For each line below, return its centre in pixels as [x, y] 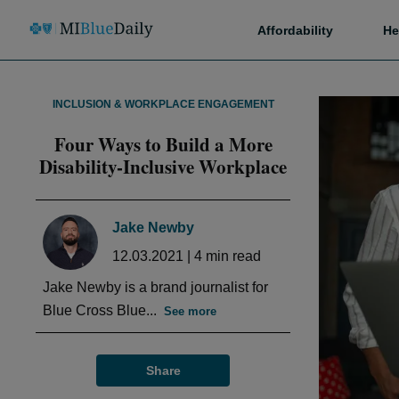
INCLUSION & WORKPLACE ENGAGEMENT [163, 104]
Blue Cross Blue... [100, 311]
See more [190, 311]
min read [232, 256]
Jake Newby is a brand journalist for [155, 287]
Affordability [295, 30]
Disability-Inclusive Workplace [163, 167]
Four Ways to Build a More [163, 144]
